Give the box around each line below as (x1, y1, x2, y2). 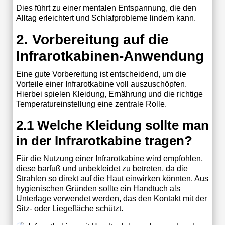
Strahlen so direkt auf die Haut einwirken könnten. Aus (16, 174, 208, 183)
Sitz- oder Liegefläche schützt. (16, 204, 123, 213)
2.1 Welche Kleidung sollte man (16, 117, 209, 133)
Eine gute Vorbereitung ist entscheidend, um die (16, 69, 186, 78)
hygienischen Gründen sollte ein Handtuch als (16, 184, 180, 193)
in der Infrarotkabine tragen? (16, 133, 192, 148)
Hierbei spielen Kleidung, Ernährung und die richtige (16, 89, 203, 98)
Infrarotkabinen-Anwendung (16, 48, 204, 64)
